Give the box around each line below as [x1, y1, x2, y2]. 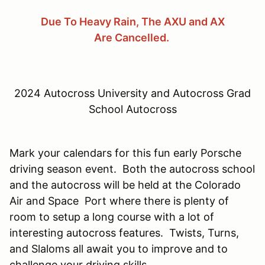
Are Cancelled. [93, 31, 172, 44]
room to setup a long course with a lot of [9, 210, 214, 223]
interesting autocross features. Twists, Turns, [9, 226, 239, 239]
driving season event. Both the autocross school [9, 162, 255, 175]
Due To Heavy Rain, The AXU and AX [40, 15, 225, 28]
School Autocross [88, 102, 177, 115]
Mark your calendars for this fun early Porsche [9, 146, 241, 159]
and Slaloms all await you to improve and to [9, 242, 228, 255]
